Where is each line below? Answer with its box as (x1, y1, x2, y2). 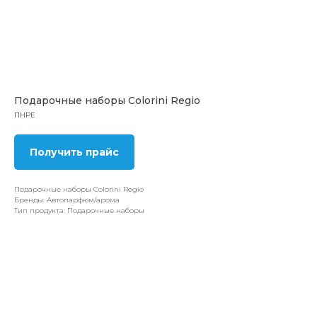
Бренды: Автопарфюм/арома (14, 195, 120, 204)
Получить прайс (30, 146, 119, 158)
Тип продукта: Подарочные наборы (14, 206, 144, 215)
